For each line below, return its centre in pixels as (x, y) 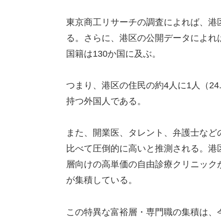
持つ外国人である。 (106, 101)
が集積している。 (101, 180)
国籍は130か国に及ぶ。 (113, 54)
